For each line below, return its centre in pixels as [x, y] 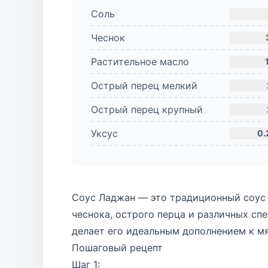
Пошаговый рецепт [117, 248]
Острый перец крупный [147, 109]
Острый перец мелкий [144, 86]
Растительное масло [140, 62]
